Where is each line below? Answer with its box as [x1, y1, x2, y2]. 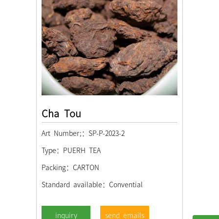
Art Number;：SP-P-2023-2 [42, 130, 125, 137]
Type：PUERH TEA [42, 147, 101, 154]
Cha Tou [42, 108, 81, 118]
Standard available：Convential [42, 181, 143, 188]
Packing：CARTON [42, 164, 99, 171]
